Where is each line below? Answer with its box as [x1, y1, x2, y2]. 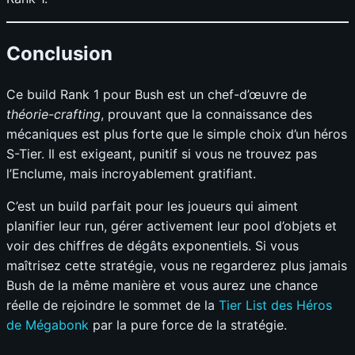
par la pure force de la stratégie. [89, 317, 287, 334]
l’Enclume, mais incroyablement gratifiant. [6, 166, 256, 182]
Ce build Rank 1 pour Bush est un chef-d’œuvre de [6, 86, 307, 103]
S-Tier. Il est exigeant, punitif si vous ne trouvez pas [6, 146, 317, 162]
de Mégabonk [6, 317, 89, 334]
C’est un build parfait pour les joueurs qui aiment [6, 198, 298, 215]
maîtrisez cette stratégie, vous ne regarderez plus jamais [6, 258, 347, 274]
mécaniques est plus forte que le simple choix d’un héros [6, 126, 347, 143]
